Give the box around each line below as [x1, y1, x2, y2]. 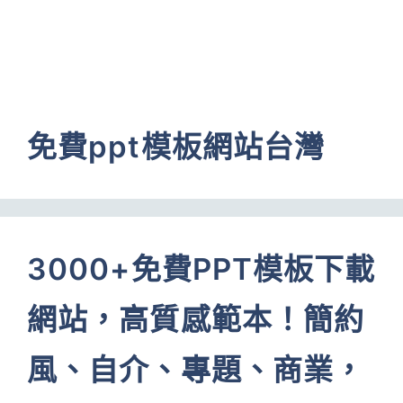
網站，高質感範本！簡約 [27, 301, 365, 337]
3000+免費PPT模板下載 [27, 251, 376, 287]
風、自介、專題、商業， [27, 352, 365, 388]
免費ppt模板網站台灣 [27, 129, 326, 165]
